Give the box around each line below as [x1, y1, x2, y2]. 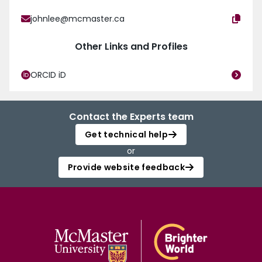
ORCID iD [30, 69, 66, 81]
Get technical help [84, 129, 168, 141]
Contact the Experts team [68, 110, 194, 124]
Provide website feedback [67, 161, 185, 174]
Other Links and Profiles [74, 40, 188, 54]
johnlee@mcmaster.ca [30, 13, 125, 25]
